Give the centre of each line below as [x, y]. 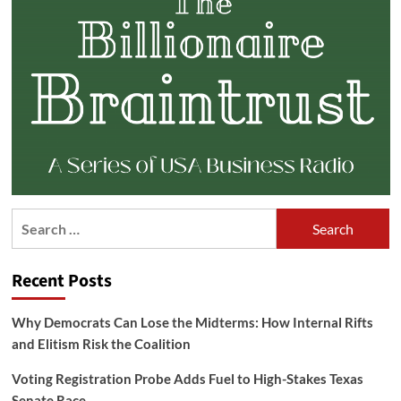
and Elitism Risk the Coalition [101, 344]
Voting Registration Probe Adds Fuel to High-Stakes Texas [187, 379]
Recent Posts [61, 282]
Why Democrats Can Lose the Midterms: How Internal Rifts [192, 323]
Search [33, 219]
